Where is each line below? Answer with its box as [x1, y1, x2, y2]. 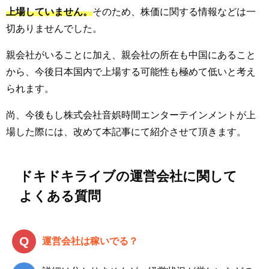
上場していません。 [6, 6, 92, 16]
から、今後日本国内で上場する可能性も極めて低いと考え [6, 66, 256, 76]
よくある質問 [19, 189, 101, 203]
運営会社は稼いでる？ [42, 236, 138, 246]
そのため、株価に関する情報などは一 [92, 6, 256, 16]
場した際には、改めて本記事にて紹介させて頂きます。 [6, 126, 246, 136]
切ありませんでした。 [6, 23, 102, 33]
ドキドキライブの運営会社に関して [19, 169, 238, 183]
